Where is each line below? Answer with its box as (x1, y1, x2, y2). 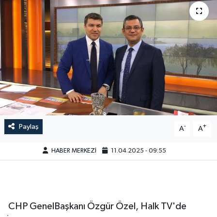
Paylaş (18, 123, 39, 130)
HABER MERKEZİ (51, 148, 97, 155)
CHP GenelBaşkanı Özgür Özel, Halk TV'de (6, 201, 186, 211)
